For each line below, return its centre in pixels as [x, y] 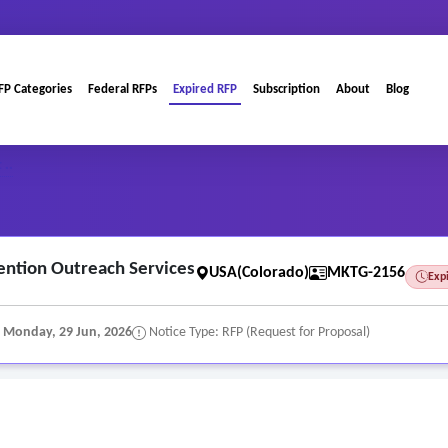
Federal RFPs [122, 89]
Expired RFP [205, 89]
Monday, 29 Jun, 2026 [67, 332]
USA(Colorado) [259, 273]
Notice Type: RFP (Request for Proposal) [258, 332]
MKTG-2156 [366, 273]
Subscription [286, 89]
